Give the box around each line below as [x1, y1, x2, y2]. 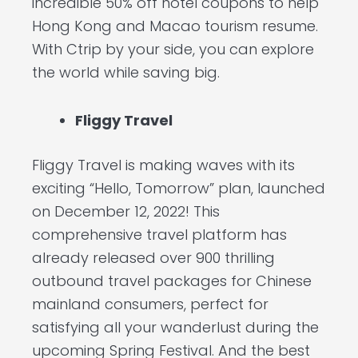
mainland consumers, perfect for [32, 294, 268, 315]
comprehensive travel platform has [32, 225, 287, 245]
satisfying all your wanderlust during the [32, 317, 319, 338]
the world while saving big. [32, 62, 220, 82]
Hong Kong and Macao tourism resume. [32, 15, 318, 36]
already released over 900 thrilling [32, 248, 275, 268]
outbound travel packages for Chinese [32, 271, 312, 292]
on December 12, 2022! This [32, 201, 220, 222]
